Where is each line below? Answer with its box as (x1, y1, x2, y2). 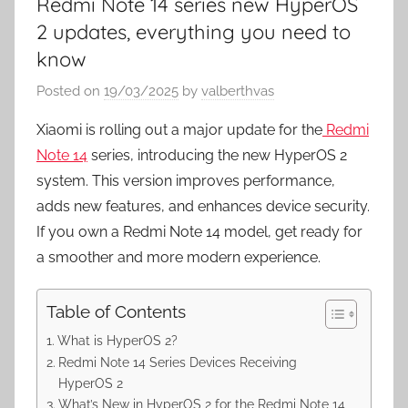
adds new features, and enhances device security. (36, 198, 370, 216)
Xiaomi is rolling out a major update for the (36, 121, 322, 139)
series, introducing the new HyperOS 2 (87, 147, 347, 165)
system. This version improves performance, (36, 172, 335, 190)
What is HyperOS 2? (56, 332, 178, 349)
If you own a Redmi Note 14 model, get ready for (36, 223, 362, 241)
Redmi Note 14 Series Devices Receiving (57, 354, 297, 371)
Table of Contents (46, 301, 186, 322)
